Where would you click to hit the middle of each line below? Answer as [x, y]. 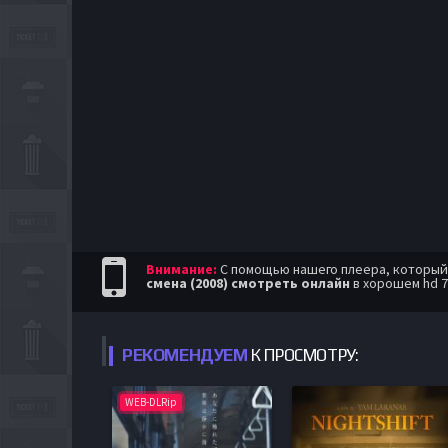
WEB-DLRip [151, 401]
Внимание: [181, 269]
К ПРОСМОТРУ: [303, 355]
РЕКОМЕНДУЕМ [185, 355]
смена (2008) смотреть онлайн [248, 283]
